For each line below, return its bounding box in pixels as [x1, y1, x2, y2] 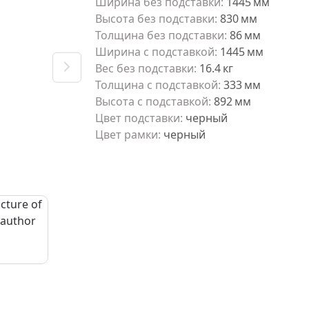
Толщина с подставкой [95, 77, 218, 92]
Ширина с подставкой [95, 44, 215, 59]
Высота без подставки [95, 11, 215, 26]
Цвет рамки [95, 127, 158, 142]
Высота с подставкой [95, 94, 208, 109]
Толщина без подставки [95, 28, 224, 43]
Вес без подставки [95, 61, 194, 76]
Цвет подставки [95, 110, 180, 126]
